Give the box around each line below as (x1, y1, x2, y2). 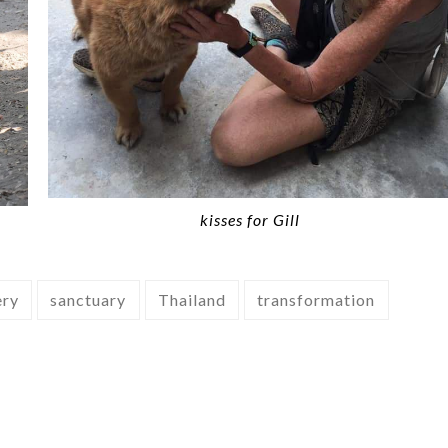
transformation (257, 289, 376, 309)
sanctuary (50, 289, 127, 309)
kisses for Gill (200, 209, 300, 229)
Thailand (157, 289, 226, 309)
